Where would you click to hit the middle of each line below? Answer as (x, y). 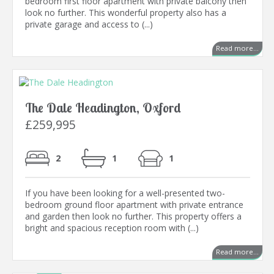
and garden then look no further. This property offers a (133, 217)
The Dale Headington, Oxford (103, 108)
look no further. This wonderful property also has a (126, 13)
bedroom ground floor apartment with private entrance (134, 205)
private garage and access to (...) (89, 24)
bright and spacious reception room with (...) (112, 228)
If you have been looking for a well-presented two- (125, 193)
